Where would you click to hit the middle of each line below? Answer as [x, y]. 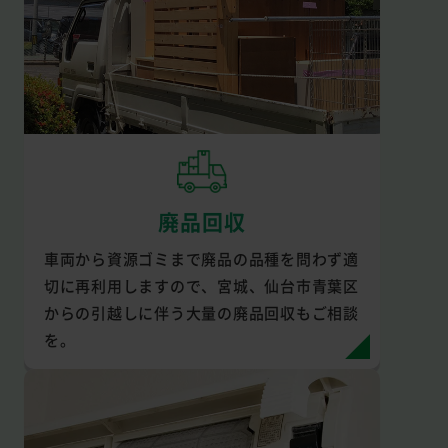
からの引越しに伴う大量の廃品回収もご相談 [201, 313]
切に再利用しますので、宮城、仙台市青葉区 [201, 286]
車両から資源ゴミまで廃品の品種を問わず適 [201, 259]
